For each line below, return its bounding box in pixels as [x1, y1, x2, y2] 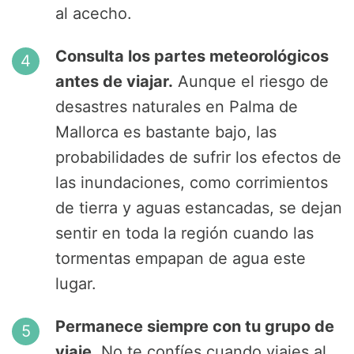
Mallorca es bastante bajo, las [55, 122, 277, 142]
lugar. [55, 274, 96, 294]
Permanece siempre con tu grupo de [55, 317, 334, 337]
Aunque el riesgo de [173, 72, 329, 92]
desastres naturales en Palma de [55, 97, 298, 117]
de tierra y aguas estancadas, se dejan [55, 198, 342, 218]
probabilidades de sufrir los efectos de [55, 148, 341, 168]
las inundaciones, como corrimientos [55, 173, 328, 193]
